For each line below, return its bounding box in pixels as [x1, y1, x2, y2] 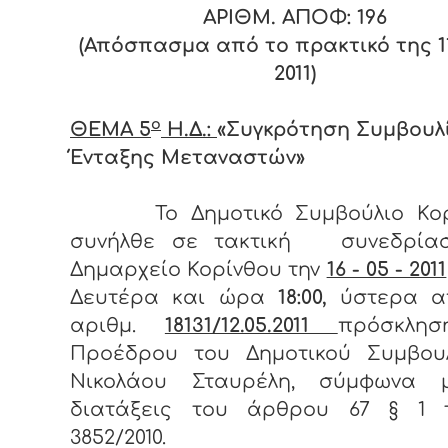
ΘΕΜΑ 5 [70, 119, 151, 141]
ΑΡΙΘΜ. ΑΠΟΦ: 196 [202, 7, 387, 29]
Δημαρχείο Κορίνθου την [70, 259, 327, 281]
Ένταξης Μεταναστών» [70, 147, 305, 169]
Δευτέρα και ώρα [70, 287, 278, 309]
